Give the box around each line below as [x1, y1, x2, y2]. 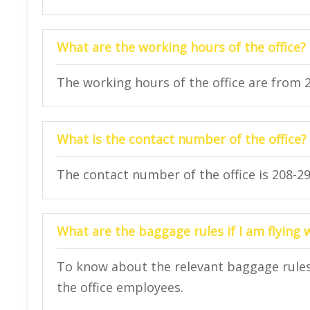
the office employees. [57, 278, 183, 295]
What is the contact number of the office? [57, 130, 307, 147]
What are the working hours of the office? [57, 38, 306, 55]
